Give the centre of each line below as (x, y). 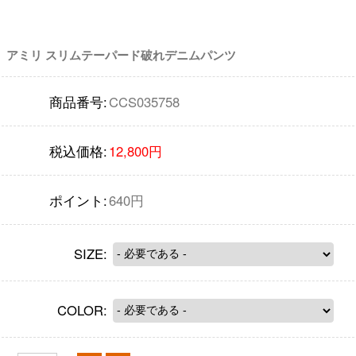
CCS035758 (144, 101)
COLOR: (82, 310)
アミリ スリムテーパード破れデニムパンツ (121, 55)
